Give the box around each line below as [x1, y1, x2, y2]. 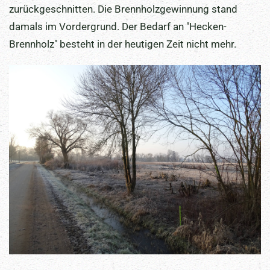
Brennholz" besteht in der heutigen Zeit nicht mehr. [9, 38, 236, 51]
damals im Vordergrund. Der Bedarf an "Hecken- [9, 20, 227, 33]
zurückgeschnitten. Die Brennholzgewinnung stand [9, 3, 237, 16]
